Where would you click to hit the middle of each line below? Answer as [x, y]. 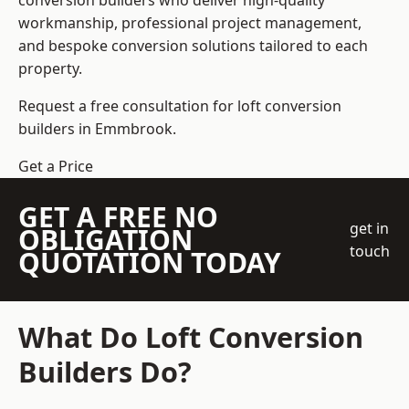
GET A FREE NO [118, 217]
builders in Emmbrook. [97, 129]
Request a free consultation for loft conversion [180, 106]
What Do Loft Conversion [191, 337]
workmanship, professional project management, [190, 23]
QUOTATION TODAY [150, 263]
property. [50, 69]
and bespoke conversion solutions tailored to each [193, 46]
